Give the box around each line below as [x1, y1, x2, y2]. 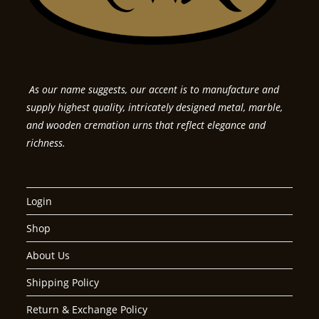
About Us [26, 248, 70, 262]
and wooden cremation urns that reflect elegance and [26, 117, 266, 132]
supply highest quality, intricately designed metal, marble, [26, 100, 283, 114]
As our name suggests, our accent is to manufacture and [26, 82, 280, 96]
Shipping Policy [26, 275, 100, 289]
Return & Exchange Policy [26, 302, 148, 316]
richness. [26, 135, 66, 150]
